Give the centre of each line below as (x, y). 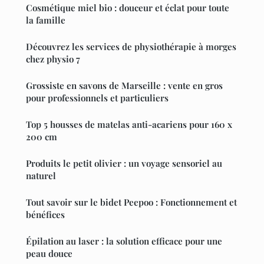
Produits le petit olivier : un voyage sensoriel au (124, 163)
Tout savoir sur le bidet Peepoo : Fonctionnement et (131, 202)
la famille (46, 20)
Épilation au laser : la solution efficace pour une (124, 241)
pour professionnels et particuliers (97, 98)
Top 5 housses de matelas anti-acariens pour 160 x (129, 124)
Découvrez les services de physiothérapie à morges (131, 46)
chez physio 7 (53, 59)
